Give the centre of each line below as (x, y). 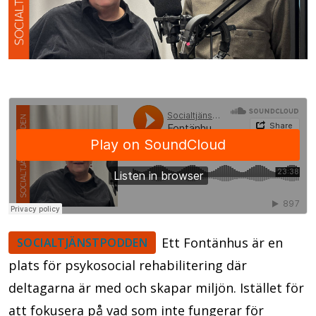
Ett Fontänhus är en (223, 242)
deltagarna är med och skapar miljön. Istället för (156, 287)
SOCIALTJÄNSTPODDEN (83, 242)
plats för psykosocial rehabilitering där (128, 265)
